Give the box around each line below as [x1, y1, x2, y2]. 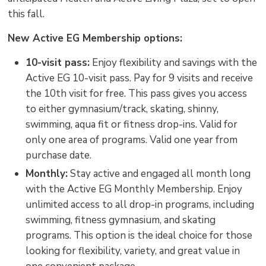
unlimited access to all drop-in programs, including [26, 198, 255, 212]
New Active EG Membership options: [8, 31, 183, 46]
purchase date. [26, 148, 92, 163]
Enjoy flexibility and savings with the [90, 56, 258, 70]
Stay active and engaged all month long [68, 167, 251, 181]
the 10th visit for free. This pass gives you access [26, 87, 248, 101]
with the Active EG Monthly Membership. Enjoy [26, 182, 243, 197]
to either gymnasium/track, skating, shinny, [26, 102, 219, 116]
